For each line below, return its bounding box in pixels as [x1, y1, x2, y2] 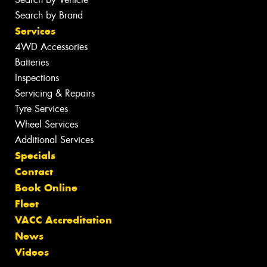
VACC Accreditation [15, 213, 112, 227]
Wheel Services [15, 118, 78, 131]
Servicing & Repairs [15, 87, 95, 100]
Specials [15, 149, 55, 163]
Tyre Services [15, 103, 68, 116]
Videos [15, 246, 49, 259]
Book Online [15, 181, 77, 195]
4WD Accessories [15, 41, 88, 54]
